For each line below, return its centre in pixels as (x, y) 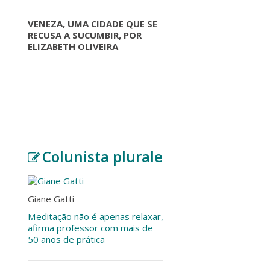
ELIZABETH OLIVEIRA (75, 46)
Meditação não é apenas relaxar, (96, 217)
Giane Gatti (51, 199)
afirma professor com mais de (90, 228)
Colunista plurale (103, 157)
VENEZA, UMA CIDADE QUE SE (93, 23)
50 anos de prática (66, 240)
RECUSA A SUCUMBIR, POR (85, 35)
